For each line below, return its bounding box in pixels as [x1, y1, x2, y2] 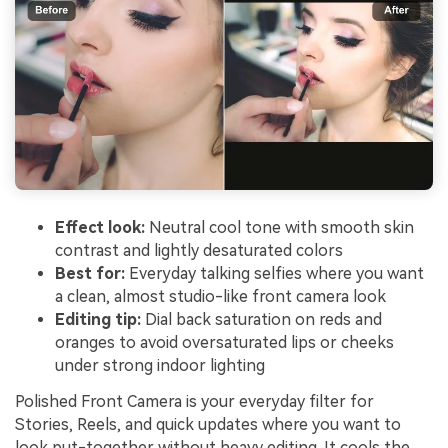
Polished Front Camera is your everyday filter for [15, 391, 374, 411]
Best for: [55, 264, 125, 284]
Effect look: [55, 218, 145, 238]
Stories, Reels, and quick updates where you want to [15, 414, 401, 434]
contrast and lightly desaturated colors [55, 241, 343, 261]
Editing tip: [55, 310, 141, 330]
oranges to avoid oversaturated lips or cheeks [55, 333, 394, 353]
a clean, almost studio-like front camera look [55, 287, 386, 307]
